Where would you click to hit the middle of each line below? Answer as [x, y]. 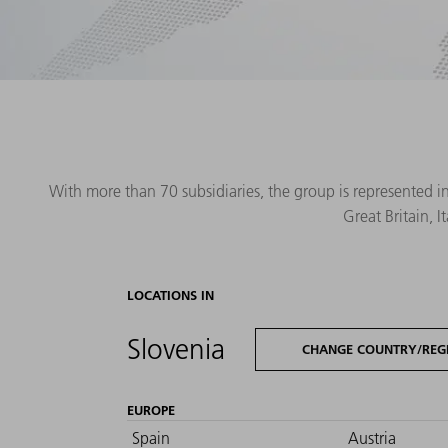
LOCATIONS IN [170, 294]
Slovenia [176, 349]
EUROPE [151, 410]
